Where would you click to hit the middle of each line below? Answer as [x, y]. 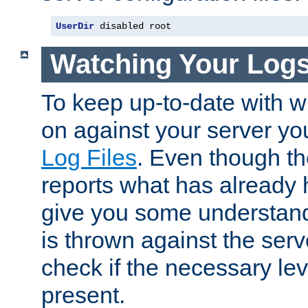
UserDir [75, 26]
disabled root [133, 26]
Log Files [89, 157]
